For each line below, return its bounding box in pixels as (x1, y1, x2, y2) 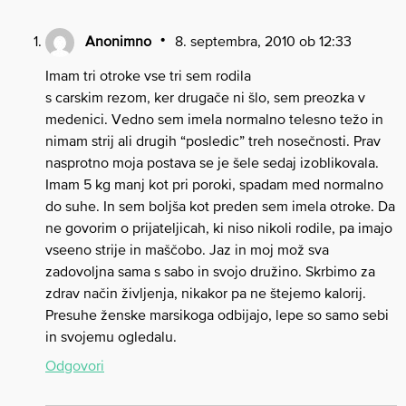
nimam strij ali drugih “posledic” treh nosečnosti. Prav (45, 131, 381, 149)
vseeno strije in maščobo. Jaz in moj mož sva (45, 240, 329, 257)
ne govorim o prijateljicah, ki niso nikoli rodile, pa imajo (45, 218, 392, 236)
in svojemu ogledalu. (45, 327, 177, 344)
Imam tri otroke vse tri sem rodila (45, 66, 251, 83)
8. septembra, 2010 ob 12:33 (174, 33, 352, 50)
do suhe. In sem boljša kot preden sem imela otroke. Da (45, 197, 395, 214)
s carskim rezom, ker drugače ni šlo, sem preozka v (45, 88, 365, 105)
